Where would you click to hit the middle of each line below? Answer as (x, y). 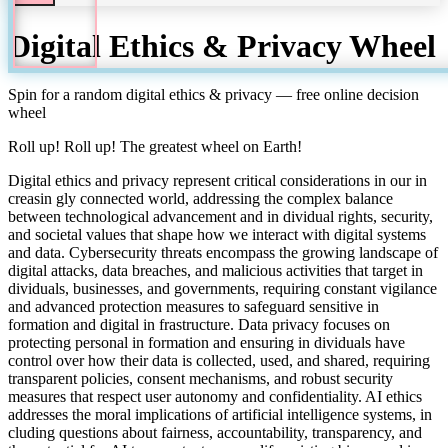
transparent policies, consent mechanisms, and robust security (200, 379)
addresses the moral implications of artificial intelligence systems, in (220, 415)
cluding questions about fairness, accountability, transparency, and (215, 433)
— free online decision (345, 95)
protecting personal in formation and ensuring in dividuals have (206, 343)
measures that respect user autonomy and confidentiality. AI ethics (215, 397)
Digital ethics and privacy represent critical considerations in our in (217, 181)
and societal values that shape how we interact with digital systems (217, 235)
